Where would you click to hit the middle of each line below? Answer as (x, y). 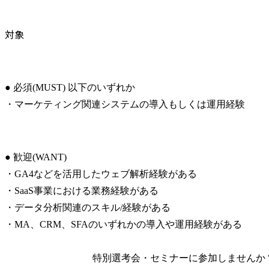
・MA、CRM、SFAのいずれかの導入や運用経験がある (123, 225)
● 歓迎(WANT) (36, 157)
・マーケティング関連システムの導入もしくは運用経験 (125, 104)
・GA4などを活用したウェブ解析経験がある (101, 174)
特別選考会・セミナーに (145, 258)
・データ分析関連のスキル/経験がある (88, 208)
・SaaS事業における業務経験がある (82, 191)
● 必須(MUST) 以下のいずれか (70, 88)
